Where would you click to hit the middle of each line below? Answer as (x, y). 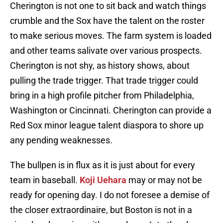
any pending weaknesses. (61, 140)
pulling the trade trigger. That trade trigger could (104, 81)
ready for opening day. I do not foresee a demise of (110, 195)
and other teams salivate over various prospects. (106, 51)
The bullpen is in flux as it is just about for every (103, 165)
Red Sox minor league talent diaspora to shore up (107, 125)
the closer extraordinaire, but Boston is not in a (101, 210)
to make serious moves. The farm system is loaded (111, 36)
